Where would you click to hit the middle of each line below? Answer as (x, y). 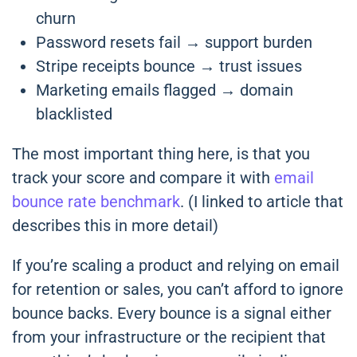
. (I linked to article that (262, 202)
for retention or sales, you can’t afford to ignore (178, 290)
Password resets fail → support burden (174, 43)
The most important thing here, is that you (161, 154)
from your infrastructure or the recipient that (169, 337)
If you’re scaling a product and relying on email (176, 266)
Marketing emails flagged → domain (165, 90)
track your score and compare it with (143, 178)
